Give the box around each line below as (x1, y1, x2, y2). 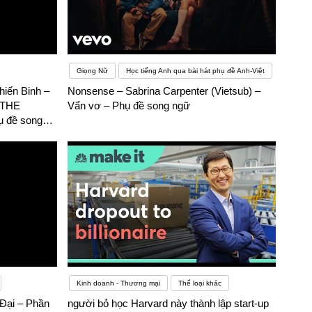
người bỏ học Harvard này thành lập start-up (68, 297, 270, 310)
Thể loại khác (178, 279, 222, 288)
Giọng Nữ (77, 67, 109, 75)
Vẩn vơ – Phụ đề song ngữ (68, 100, 191, 112)
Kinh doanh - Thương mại (77, 279, 161, 288)
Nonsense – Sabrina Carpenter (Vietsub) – (68, 85, 261, 97)
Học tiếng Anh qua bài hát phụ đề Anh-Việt (126, 67, 265, 75)
